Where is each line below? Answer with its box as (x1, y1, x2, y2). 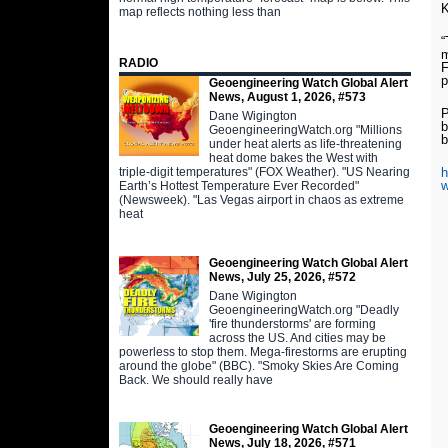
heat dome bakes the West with (208, 150, 378, 165)
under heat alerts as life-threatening (208, 136, 402, 151)
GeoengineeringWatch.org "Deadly (208, 302, 399, 317)
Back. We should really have (118, 372, 273, 387)
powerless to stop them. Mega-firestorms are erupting (118, 344, 407, 359)
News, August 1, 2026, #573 (208, 89, 366, 104)
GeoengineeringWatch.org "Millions (208, 122, 402, 137)
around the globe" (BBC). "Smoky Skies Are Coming (118, 358, 399, 373)
